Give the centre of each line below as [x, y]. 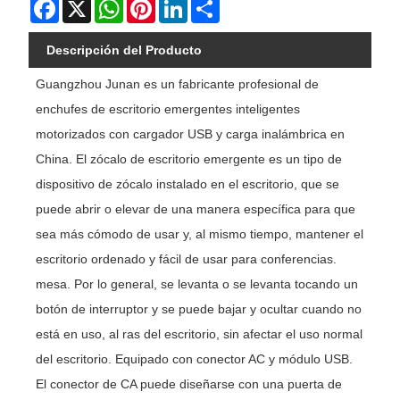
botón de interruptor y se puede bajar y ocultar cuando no [199, 309]
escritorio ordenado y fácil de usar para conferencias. [187, 259]
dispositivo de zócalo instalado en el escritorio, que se [188, 184]
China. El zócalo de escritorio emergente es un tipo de [189, 159]
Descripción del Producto [125, 50]
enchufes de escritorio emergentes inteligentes [168, 109]
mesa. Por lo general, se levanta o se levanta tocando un [197, 284]
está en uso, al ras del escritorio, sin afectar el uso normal [200, 334]
